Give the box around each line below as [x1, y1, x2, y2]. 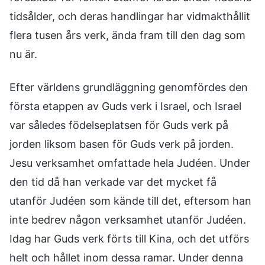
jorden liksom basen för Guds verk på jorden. [9, 138, 234, 150]
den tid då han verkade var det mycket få [9, 176, 216, 188]
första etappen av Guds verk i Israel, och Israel [9, 100, 241, 112]
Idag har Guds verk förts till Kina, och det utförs [9, 232, 249, 245]
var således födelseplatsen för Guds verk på [9, 119, 228, 131]
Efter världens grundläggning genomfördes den [9, 81, 248, 93]
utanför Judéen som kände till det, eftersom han [9, 195, 251, 207]
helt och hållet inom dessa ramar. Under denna [9, 251, 243, 264]
